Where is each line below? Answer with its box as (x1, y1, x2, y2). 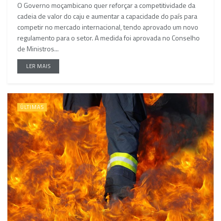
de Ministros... (17, 43, 59, 54)
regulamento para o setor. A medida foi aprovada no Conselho (17, 32, 200, 43)
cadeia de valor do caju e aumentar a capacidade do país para (17, 10, 197, 21)
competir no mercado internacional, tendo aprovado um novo (17, 21, 198, 32)
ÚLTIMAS (20, 103, 44, 111)
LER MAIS (26, 62, 51, 70)
